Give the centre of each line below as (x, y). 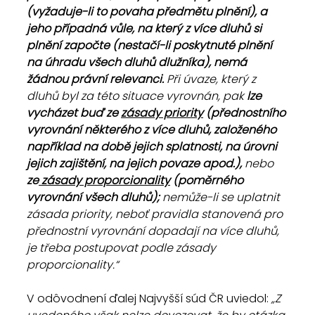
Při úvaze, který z (213, 79)
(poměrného (208, 180)
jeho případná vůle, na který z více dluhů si (146, 28)
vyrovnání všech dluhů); (95, 197)
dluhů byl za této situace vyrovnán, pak (135, 96)
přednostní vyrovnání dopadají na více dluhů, (154, 231)
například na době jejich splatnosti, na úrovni (153, 147)
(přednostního (246, 113)
